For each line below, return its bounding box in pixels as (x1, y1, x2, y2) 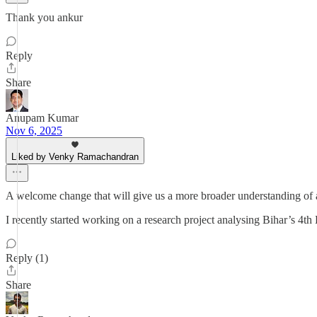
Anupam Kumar (6, 112, 79, 124)
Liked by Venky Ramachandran (11, 151, 139, 162)
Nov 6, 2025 (6, 125, 62, 137)
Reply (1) (6, 252, 48, 264)
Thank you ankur (6, 11, 83, 23)
